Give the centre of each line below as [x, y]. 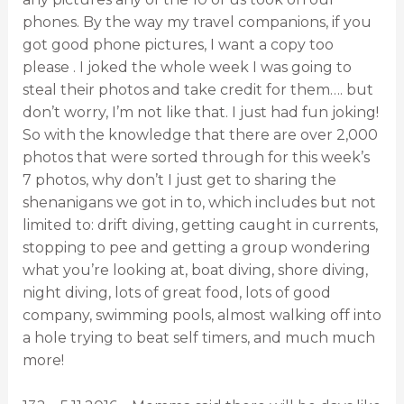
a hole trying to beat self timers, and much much [198, 338]
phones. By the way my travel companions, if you [197, 23]
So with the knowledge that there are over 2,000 [200, 135]
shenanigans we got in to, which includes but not [199, 203]
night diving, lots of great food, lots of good [176, 293]
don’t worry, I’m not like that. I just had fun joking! [200, 113]
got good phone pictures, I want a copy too [178, 45]
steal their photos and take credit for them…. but [197, 90]
